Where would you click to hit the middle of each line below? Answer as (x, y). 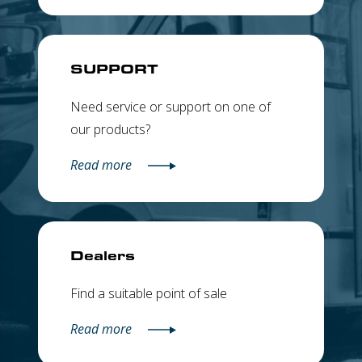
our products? (110, 129)
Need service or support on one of (170, 106)
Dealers (103, 255)
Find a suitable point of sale (149, 293)
